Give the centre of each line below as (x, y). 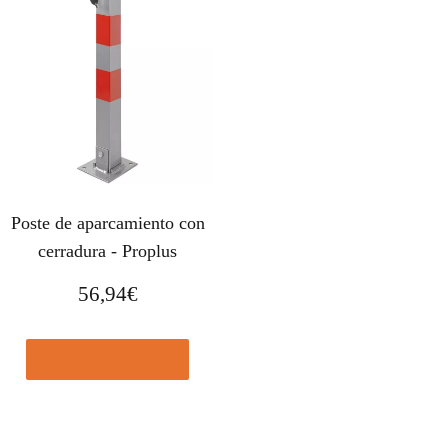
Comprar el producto (108, 359)
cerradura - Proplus (108, 250)
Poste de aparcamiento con (107, 222)
